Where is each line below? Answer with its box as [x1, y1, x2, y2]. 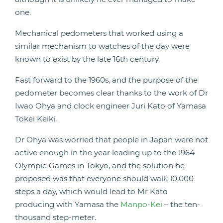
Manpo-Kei [120, 200, 162, 209]
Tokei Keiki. [15, 114, 57, 123]
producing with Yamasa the [15, 200, 120, 209]
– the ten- [162, 200, 200, 209]
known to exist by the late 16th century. [15, 54, 160, 64]
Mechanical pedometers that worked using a [15, 28, 183, 38]
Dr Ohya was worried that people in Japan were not [15, 135, 208, 144]
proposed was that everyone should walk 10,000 [15, 174, 194, 183]
